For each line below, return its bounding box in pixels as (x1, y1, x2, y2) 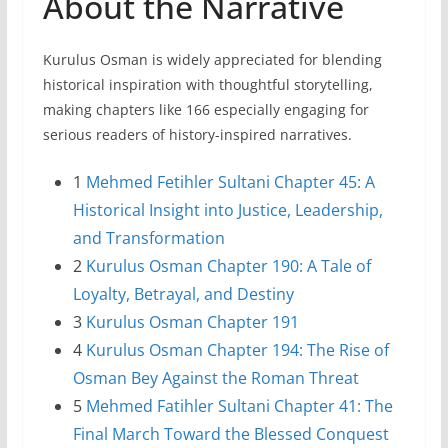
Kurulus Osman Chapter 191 (85, 310, 299, 333)
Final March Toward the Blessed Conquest (72, 422, 389, 445)
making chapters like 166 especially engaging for (42, 99, 369, 119)
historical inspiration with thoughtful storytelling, (42, 74, 373, 94)
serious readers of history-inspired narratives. (42, 124, 352, 144)
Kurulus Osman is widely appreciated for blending (42, 49, 382, 69)
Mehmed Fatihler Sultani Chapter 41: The (85, 394, 393, 417)
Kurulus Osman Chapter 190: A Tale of (85, 254, 371, 277)
